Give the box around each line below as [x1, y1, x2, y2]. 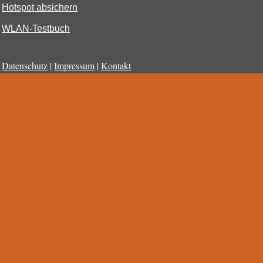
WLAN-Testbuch [2, 23, 70, 34]
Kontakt [101, 59, 131, 72]
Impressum [54, 59, 95, 72]
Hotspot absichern [2, 2, 77, 13]
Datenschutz [2, 59, 48, 72]
